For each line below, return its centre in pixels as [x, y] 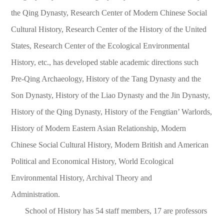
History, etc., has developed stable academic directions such [105, 62]
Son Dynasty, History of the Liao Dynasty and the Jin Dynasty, [111, 95]
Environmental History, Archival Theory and [82, 177]
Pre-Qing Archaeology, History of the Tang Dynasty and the [106, 78]
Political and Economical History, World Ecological [92, 161]
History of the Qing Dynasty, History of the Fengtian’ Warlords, [112, 111]
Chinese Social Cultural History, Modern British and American [110, 144]
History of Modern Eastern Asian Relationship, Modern [99, 128]
